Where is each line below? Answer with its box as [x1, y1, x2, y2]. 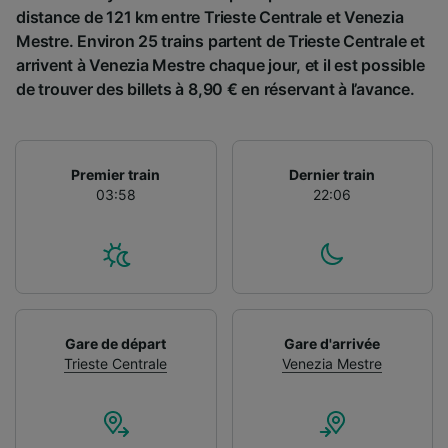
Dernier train [289, 165, 376, 183]
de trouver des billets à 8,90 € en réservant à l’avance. [16, 78, 415, 99]
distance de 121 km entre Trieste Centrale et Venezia [16, 6, 404, 27]
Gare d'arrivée [284, 334, 381, 352]
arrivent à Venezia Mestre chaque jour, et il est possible [16, 54, 425, 75]
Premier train [71, 165, 161, 183]
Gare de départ [65, 334, 167, 352]
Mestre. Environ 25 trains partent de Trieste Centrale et [16, 30, 425, 51]
